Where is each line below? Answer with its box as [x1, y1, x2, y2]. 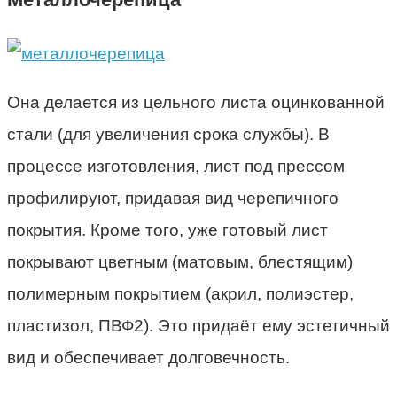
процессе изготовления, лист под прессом [7, 156, 345, 175]
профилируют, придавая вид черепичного [7, 188, 339, 207]
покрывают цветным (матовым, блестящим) [7, 252, 353, 271]
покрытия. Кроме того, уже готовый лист [7, 220, 328, 239]
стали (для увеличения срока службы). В [7, 124, 330, 144]
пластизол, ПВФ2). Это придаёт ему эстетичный [7, 315, 390, 335]
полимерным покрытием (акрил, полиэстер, [7, 284, 354, 303]
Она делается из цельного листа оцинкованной [7, 92, 385, 112]
